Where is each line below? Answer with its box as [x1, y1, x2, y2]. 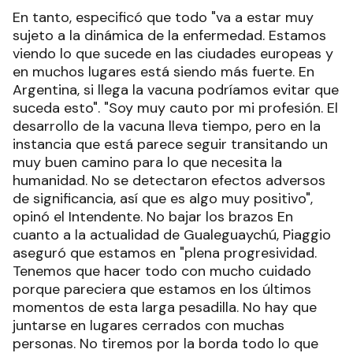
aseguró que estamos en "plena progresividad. [13, 243, 317, 263]
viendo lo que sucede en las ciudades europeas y [13, 44, 333, 64]
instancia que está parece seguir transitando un [13, 135, 328, 154]
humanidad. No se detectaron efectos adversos [13, 171, 325, 191]
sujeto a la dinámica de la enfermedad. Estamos [13, 26, 326, 46]
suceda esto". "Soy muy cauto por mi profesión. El [13, 98, 338, 118]
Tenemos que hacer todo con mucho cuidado [13, 262, 311, 281]
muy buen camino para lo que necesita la [13, 153, 282, 173]
